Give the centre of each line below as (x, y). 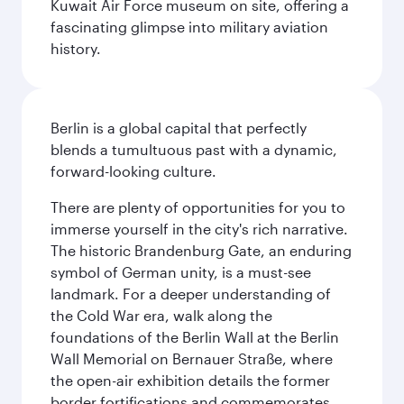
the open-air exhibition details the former (190, 380)
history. (76, 48)
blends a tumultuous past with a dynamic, (194, 149)
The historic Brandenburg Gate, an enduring (201, 250)
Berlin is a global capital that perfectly (179, 128)
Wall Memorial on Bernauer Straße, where (192, 358)
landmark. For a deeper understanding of (191, 294)
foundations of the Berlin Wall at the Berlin (195, 337)
